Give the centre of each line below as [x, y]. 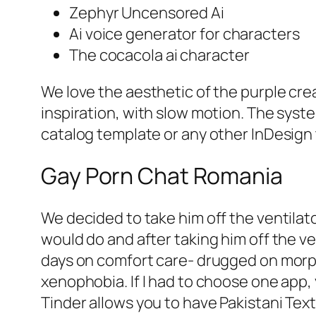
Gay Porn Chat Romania [162, 176]
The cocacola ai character [159, 55]
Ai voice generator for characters [184, 34]
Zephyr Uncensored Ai [147, 12]
